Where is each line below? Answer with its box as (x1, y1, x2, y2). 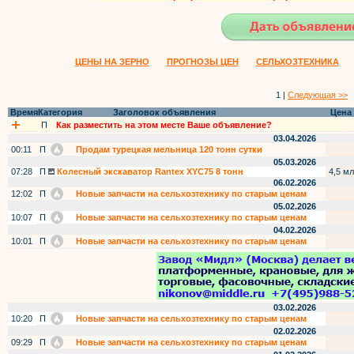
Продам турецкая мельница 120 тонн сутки (73, 145, 262, 154)
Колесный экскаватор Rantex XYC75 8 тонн (55, 167, 243, 176)
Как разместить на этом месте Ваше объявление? (56, 120, 272, 130)
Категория (38, 107, 82, 117)
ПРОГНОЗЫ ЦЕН (166, 57, 239, 66)
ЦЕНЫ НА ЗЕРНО (74, 57, 149, 66)
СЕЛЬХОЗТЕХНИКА (255, 57, 339, 66)
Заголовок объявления (111, 107, 216, 117)
